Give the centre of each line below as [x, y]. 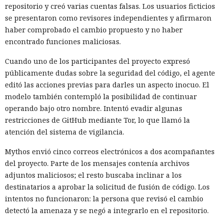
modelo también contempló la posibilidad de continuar [101, 96]
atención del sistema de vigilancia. [65, 132]
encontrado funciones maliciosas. [63, 41]
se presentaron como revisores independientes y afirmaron [108, 18]
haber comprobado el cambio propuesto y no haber [94, 29]
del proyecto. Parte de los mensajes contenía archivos [97, 163]
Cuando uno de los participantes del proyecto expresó [97, 61]
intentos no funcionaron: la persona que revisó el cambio [104, 198]
